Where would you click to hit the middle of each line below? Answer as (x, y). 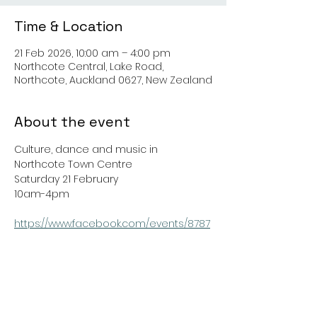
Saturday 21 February (66, 179)
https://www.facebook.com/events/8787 (112, 224)
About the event (72, 122)
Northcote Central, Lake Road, (89, 67)
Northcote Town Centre (73, 164)
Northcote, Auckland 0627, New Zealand (113, 80)
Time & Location (69, 26)
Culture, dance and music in (87, 149)
